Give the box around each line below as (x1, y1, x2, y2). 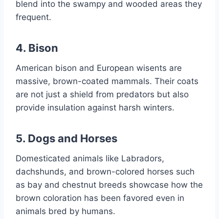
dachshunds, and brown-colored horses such (16, 167, 195, 177)
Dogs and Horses (28, 132, 117, 145)
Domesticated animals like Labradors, (16, 153, 164, 164)
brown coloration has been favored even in (16, 193, 184, 203)
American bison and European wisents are (16, 63, 182, 73)
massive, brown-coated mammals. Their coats (16, 76, 198, 87)
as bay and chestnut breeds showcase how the (16, 180, 203, 190)
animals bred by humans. (16, 206, 115, 217)
